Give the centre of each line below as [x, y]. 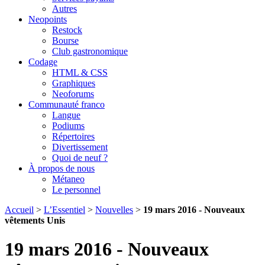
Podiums [68, 126]
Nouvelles [114, 210]
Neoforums [73, 94]
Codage [43, 62]
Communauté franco [67, 104]
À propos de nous [62, 168]
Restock [67, 30]
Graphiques [74, 83]
